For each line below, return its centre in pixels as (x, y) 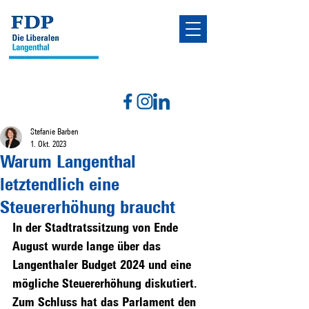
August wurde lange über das (88, 246)
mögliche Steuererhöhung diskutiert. (107, 283)
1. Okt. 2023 (48, 143)
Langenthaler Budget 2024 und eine (103, 264)
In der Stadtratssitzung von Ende (97, 227)
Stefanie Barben (54, 131)
